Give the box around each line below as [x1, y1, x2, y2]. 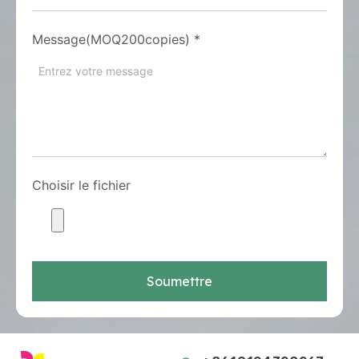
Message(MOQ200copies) [32, 31, 190, 47]
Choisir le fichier [32, 177, 131, 193]
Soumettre [147, 273, 212, 289]
